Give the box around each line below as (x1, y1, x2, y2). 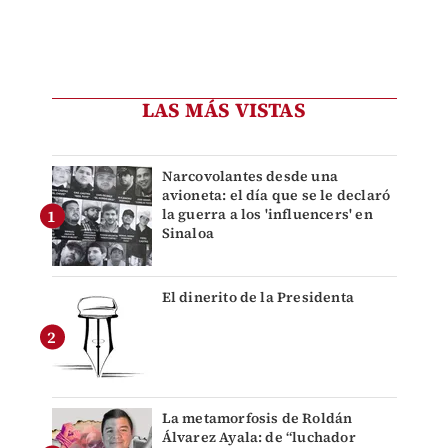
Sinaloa (161, 223, 214, 244)
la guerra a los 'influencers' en (161, 204, 373, 225)
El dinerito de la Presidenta (161, 287, 355, 308)
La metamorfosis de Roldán (161, 408, 353, 429)
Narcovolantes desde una (161, 166, 339, 187)
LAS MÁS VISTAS (142, 96, 306, 125)
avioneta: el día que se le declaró (161, 185, 391, 206)
